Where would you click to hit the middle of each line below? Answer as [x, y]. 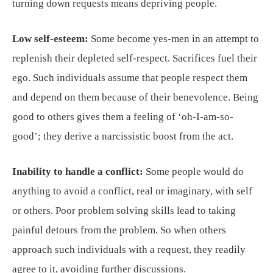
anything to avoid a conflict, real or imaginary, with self [132, 191]
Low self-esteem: [50, 39]
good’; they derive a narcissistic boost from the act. [123, 136]
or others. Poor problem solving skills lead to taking [124, 211]
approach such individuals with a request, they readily [129, 250]
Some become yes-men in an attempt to [174, 39]
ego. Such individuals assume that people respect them [130, 78]
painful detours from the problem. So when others [119, 230]
